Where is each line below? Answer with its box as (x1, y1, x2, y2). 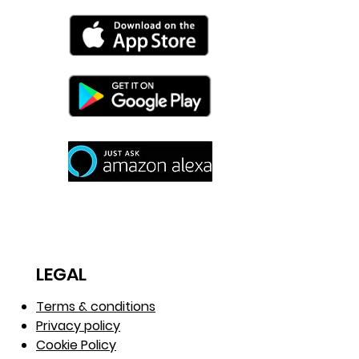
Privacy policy (36, 316, 120, 335)
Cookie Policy (36, 335, 116, 354)
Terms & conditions (36, 296, 155, 316)
